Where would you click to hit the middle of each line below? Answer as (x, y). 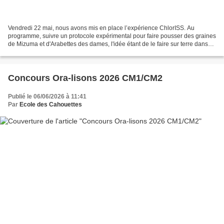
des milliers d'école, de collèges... (53, 52)
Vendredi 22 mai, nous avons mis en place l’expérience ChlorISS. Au (101, 28)
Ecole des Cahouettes (51, 104)
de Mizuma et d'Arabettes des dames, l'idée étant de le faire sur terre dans (108, 44)
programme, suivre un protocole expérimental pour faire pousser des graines (112, 36)
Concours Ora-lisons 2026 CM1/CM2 (85, 78)
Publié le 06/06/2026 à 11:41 (47, 96)
